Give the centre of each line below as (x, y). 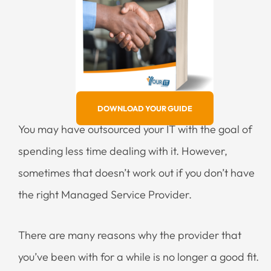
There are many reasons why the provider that (130, 235)
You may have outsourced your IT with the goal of (135, 129)
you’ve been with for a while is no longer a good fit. (139, 257)
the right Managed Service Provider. (105, 194)
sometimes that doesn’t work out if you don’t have (136, 172)
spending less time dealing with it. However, (123, 151)
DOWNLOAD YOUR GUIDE (145, 108)
